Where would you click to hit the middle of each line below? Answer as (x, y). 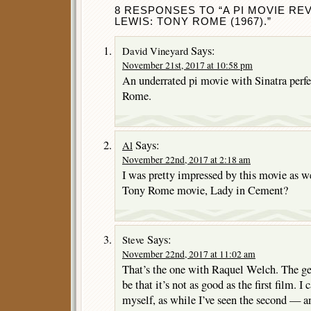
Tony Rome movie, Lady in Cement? (205, 190)
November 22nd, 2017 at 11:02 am (189, 254)
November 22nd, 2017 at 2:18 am (186, 159)
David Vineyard (155, 50)
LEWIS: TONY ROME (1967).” (193, 21)
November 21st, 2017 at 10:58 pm (187, 65)
